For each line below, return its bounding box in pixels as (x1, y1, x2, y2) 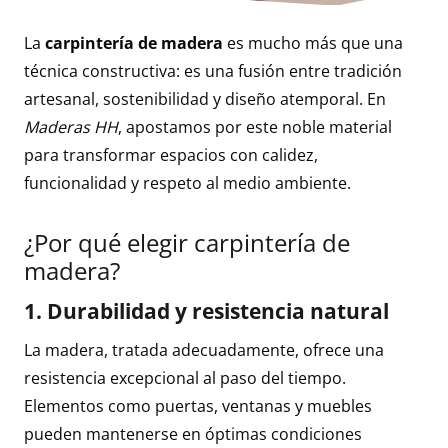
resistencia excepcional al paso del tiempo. (24, 366, 346, 389)
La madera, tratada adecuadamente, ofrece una (24, 338, 384, 361)
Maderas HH (24, 116, 118, 138)
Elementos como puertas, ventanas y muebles (24, 394, 372, 417)
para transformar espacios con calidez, (24, 144, 318, 166)
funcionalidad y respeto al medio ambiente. (24, 172, 351, 194)
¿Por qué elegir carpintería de (24, 226, 350, 259)
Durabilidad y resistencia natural (47, 297, 389, 326)
